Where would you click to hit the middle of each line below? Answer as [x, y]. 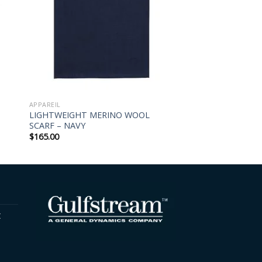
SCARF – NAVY [57, 125]
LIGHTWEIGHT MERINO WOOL [89, 115]
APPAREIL [45, 104]
